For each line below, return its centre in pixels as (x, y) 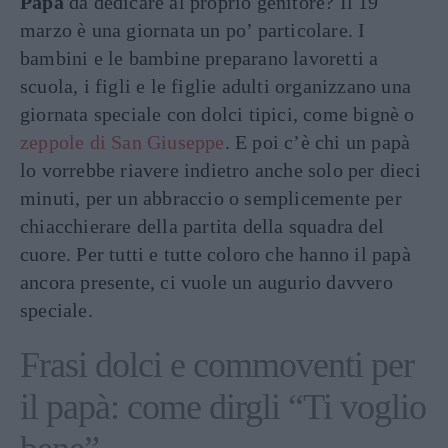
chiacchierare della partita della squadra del (202, 226)
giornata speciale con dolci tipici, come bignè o (217, 114)
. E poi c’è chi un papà (317, 142)
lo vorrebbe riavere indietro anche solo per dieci (220, 170)
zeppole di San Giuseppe (122, 142)
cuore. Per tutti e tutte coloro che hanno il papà (215, 254)
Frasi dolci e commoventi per (217, 365)
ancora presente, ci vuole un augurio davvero (206, 282)
